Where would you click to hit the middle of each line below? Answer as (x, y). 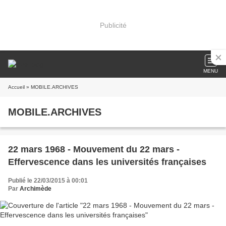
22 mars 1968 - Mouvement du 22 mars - (94, 149)
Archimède (36, 189)
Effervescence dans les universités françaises (107, 162)
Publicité (113, 25)
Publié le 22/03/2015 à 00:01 (48, 181)
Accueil (16, 87)
